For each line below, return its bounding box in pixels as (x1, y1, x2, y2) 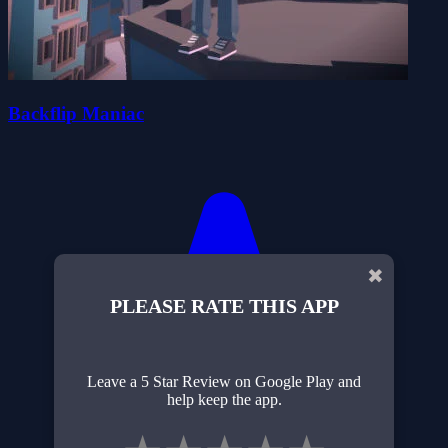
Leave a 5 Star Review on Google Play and (87, 373, 361, 391)
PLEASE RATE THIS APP (109, 295, 339, 318)
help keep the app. (166, 391, 282, 409)
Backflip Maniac (8, 102, 144, 124)
